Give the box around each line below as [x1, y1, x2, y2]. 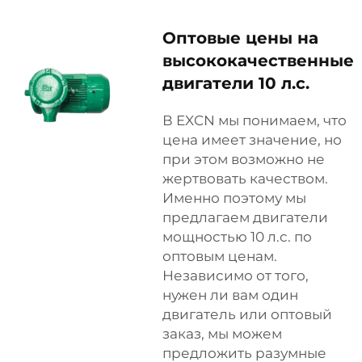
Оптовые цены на [162, 28, 318, 48]
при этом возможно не [162, 151, 325, 167]
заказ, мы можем [162, 326, 282, 342]
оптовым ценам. [162, 248, 277, 264]
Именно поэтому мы [162, 190, 306, 206]
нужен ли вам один [162, 287, 298, 303]
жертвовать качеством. [162, 170, 328, 187]
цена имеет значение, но [162, 132, 342, 148]
